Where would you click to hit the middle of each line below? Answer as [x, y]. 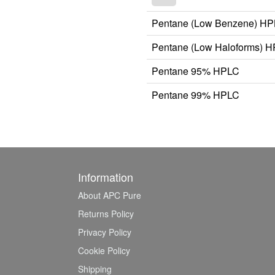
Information [106, 176]
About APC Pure [110, 195]
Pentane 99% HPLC [196, 95]
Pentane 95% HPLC [196, 71]
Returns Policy [106, 213]
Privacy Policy [105, 232]
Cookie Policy [104, 250]
